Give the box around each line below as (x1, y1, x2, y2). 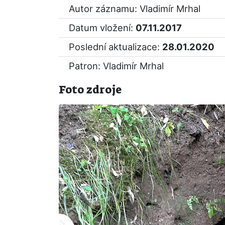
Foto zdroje (59, 82, 122, 97)
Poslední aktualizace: (69, 41, 162, 52)
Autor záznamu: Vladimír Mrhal (69, 3, 200, 14)
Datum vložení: (69, 22, 136, 33)
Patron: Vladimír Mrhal (69, 60, 164, 71)
